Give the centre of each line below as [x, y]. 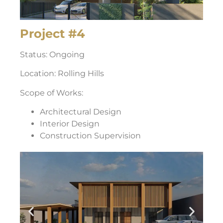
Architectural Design [81, 111]
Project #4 [53, 33]
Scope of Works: [52, 93]
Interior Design [70, 123]
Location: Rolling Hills [62, 74]
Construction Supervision [90, 135]
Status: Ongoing [52, 54]
